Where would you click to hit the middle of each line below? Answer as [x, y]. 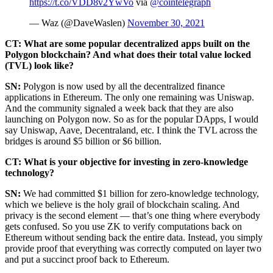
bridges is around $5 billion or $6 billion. [83, 141]
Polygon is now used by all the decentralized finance [124, 86]
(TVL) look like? [39, 65]
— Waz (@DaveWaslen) [78, 23]
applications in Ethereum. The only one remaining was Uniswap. [129, 97]
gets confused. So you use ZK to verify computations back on [123, 226]
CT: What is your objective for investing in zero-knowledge [126, 161]
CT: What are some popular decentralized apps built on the [127, 43]
